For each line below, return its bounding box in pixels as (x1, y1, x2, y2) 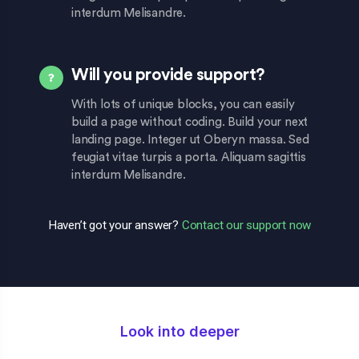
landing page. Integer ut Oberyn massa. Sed (71, 134, 309, 147)
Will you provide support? (71, 67, 264, 84)
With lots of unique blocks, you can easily (71, 99, 295, 111)
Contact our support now (181, 218, 312, 233)
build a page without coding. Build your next (71, 116, 309, 129)
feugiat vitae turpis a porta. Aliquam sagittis (71, 151, 306, 164)
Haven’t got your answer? (47, 218, 182, 233)
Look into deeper (119, 323, 240, 341)
